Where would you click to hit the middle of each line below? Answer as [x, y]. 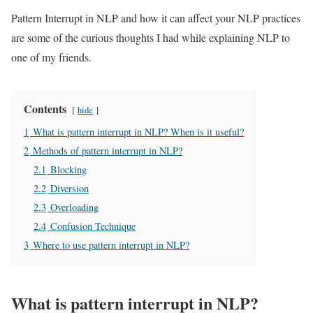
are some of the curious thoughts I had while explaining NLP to [151, 37]
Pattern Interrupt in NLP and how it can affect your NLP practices [156, 17]
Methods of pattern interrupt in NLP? [108, 150]
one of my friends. [51, 57]
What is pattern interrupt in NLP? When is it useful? [138, 131]
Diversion [70, 188]
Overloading [74, 207]
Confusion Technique [93, 226]
